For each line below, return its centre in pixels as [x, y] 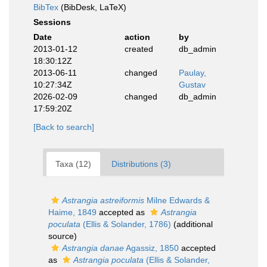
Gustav [192, 85]
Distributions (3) [141, 164]
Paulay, [193, 73]
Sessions [52, 22]
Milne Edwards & [177, 200]
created [139, 49]
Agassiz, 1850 [151, 248]
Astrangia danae [93, 248]
